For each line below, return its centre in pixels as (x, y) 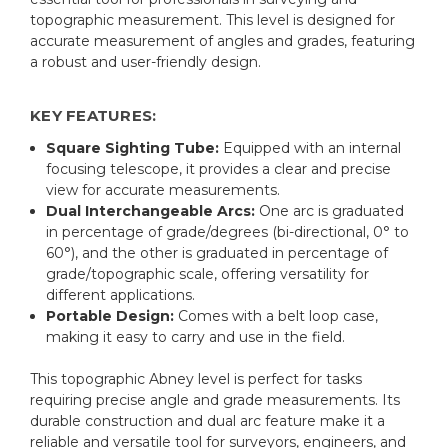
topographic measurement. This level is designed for (212, 19)
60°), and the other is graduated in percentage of (217, 252)
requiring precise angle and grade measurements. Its (215, 399)
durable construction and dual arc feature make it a (207, 420)
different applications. (121, 294)
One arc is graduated (330, 210)
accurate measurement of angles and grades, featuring (222, 40)
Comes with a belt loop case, (276, 315)
